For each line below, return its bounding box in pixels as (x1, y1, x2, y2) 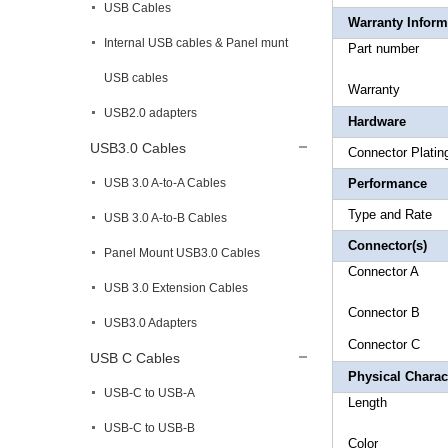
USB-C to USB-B (104, 421, 195, 435)
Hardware (348, 114, 406, 129)
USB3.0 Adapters (104, 316, 197, 330)
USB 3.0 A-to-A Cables (104, 176, 226, 190)
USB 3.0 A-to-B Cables (104, 211, 227, 225)
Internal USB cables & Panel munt (104, 36, 288, 50)
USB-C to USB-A (104, 386, 195, 400)
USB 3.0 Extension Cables (104, 281, 248, 295)
